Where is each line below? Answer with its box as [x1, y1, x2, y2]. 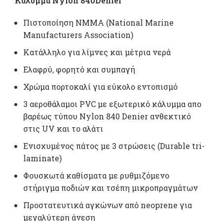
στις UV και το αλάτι [23, 123, 103, 134]
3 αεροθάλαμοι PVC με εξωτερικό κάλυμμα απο [23, 99, 201, 110]
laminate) [23, 153, 62, 164]
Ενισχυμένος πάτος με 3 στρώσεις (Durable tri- [23, 141, 205, 151]
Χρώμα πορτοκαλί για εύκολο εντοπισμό [23, 81, 178, 92]
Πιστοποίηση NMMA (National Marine [23, 17, 174, 28]
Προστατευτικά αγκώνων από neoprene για [23, 200, 192, 211]
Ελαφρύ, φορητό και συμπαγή [23, 64, 135, 75]
